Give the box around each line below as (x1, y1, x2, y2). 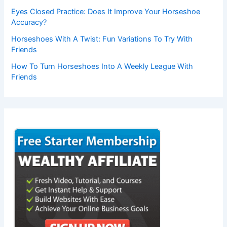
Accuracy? (11, 17, 47, 27)
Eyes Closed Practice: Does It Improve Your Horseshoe (11, 7, 201, 16)
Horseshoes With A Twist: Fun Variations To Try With (11, 34, 193, 44)
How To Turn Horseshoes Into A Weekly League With (11, 61, 194, 71)
